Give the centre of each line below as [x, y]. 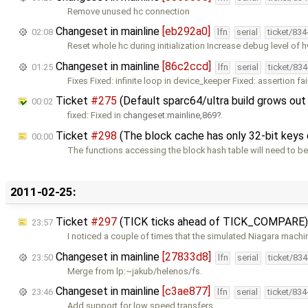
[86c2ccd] [187, 66]
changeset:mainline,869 [170, 115]
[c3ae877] [186, 291]
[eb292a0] [186, 32]
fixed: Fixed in [96, 115]
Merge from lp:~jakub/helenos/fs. [135, 271]
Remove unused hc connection [129, 11]
